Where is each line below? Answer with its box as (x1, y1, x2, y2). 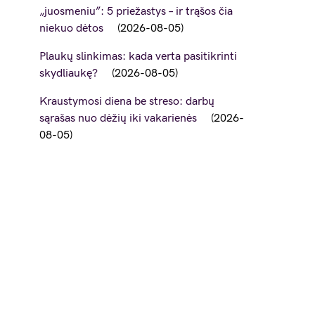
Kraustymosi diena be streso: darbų (39, 95, 214, 108)
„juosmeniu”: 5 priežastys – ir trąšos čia (39, 5, 233, 18)
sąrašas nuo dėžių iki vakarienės (39, 112, 197, 125)
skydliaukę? (39, 67, 98, 80)
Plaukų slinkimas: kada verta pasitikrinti (39, 50, 237, 63)
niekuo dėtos (39, 22, 103, 35)
